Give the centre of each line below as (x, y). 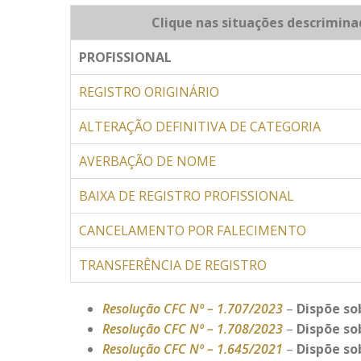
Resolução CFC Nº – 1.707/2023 (193, 309)
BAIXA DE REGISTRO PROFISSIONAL (187, 196)
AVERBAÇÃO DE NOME (147, 161)
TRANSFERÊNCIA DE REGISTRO (173, 265)
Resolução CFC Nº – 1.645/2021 (193, 349)
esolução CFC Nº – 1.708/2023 (196, 329)
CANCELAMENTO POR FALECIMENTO (193, 230)
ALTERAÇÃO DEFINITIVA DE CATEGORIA (200, 127)
